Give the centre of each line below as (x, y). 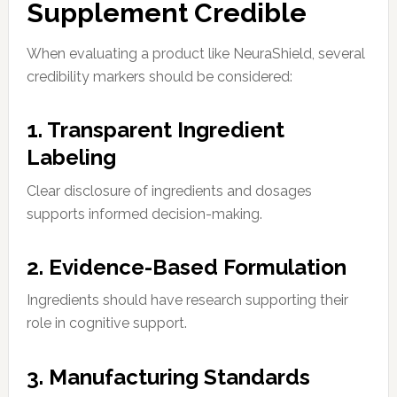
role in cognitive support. (106, 323)
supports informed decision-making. (144, 214)
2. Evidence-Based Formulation (186, 267)
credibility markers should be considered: (159, 76)
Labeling (71, 158)
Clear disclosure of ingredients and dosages (169, 191)
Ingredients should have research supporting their (187, 300)
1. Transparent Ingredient (155, 130)
